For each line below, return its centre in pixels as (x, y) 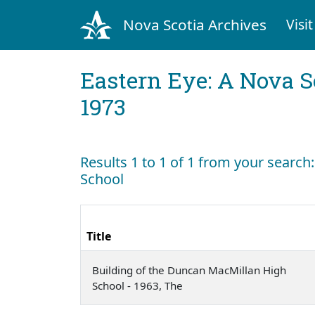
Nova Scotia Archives (194, 24)
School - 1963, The (139, 285)
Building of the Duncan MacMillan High (189, 270)
